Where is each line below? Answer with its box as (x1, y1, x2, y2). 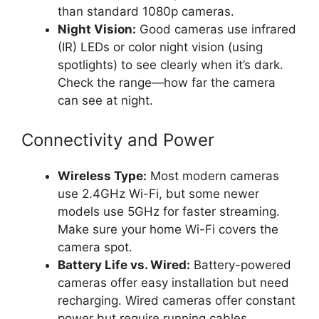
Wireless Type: (58, 169, 147, 184)
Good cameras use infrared (136, 21, 296, 36)
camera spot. (58, 240, 132, 255)
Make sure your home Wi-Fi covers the (58, 222, 278, 237)
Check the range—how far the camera (58, 75, 276, 90)
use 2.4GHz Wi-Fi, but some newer (58, 187, 259, 202)
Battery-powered (190, 258, 291, 273)
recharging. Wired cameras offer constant (58, 293, 296, 308)
